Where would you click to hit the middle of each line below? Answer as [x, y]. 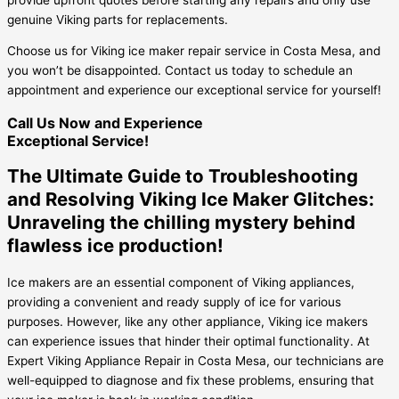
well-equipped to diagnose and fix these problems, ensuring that [191, 381]
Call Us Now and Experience [105, 123]
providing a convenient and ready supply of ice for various [174, 302]
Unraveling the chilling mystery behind [181, 223]
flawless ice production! [115, 246]
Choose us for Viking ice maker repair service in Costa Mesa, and [194, 51]
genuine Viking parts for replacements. [118, 19]
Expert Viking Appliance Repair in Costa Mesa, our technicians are [195, 361]
